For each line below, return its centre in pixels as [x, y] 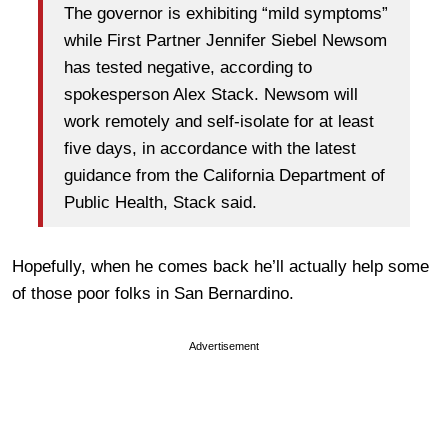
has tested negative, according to [188, 68]
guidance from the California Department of [224, 176]
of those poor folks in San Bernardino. [153, 293]
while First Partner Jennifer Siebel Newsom [225, 41]
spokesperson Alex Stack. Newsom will [211, 95]
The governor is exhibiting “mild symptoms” [226, 14]
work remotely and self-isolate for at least [219, 122]
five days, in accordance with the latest [210, 149]
